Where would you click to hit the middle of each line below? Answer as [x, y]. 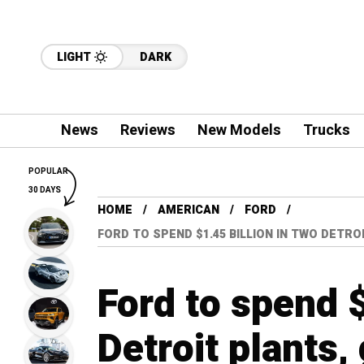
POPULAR [48, 171]
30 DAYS [45, 190]
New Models [239, 130]
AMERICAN [188, 210]
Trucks [326, 130]
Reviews [147, 130]
